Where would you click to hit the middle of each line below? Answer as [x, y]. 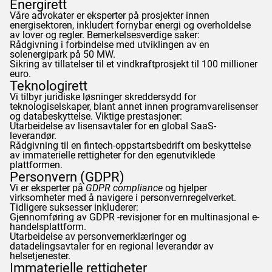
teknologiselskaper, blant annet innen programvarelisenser [134, 106]
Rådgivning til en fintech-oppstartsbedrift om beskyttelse [130, 145]
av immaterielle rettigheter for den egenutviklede [112, 155]
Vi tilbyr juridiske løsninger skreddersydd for [103, 97]
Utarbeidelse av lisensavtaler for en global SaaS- [113, 126]
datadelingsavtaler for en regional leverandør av [112, 246]
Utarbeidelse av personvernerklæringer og [98, 236]
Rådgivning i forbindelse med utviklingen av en [110, 44]
